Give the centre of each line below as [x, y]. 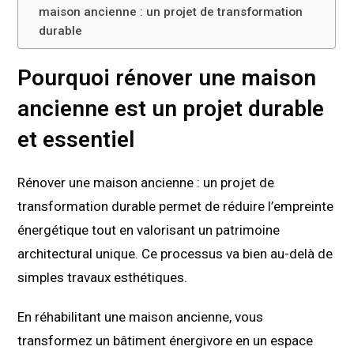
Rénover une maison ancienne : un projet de [146, 182]
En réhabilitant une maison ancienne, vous [141, 316]
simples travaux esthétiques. [103, 277]
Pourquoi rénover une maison [167, 77]
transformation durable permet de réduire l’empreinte [176, 206]
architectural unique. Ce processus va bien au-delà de [175, 253]
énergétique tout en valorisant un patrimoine [149, 230]
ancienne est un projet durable [171, 108]
